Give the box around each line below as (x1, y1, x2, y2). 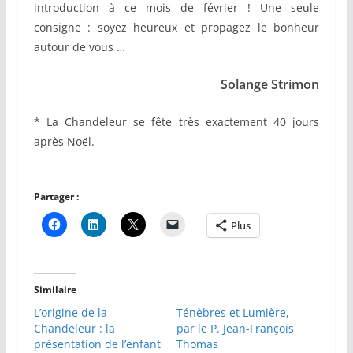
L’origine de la (33, 305, 107, 321)
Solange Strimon (221, 76, 320, 94)
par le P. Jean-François (176, 321, 294, 336)
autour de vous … (33, 39, 125, 55)
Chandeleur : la (33, 321, 115, 336)
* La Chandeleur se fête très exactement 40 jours (33, 114, 320, 130)
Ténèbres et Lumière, (176, 305, 289, 321)
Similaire (33, 283, 76, 297)
